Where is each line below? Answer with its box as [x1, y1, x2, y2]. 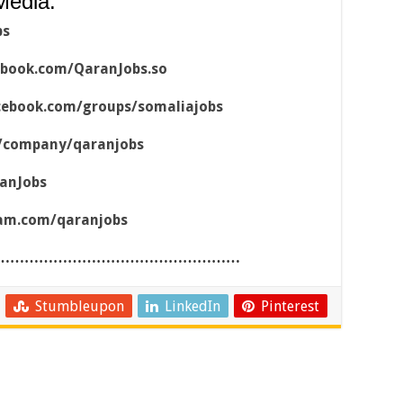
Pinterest [261, 297, 319, 315]
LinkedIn [165, 297, 220, 315]
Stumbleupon [35, 297, 124, 315]
